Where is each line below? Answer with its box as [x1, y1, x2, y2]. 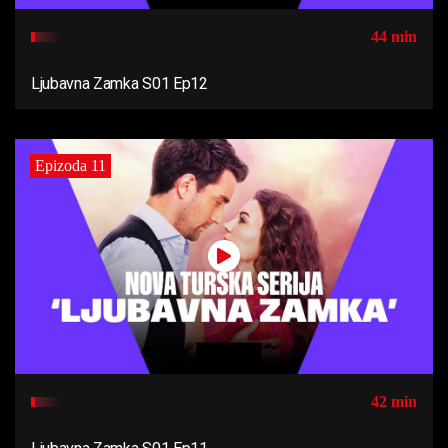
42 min [371, 393, 417, 411]
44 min [371, 27, 417, 45]
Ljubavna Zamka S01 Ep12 [31, 73, 208, 93]
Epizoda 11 [35, 156, 106, 174]
